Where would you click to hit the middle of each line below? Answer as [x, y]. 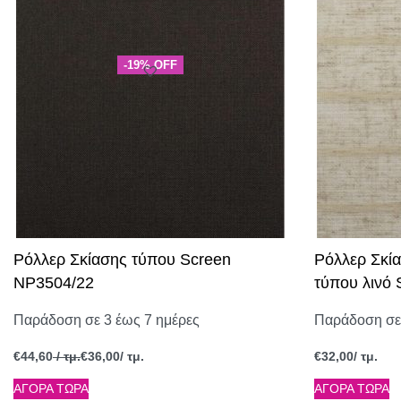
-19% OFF [150, 64]
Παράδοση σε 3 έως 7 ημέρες [107, 320]
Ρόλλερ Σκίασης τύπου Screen [122, 260]
